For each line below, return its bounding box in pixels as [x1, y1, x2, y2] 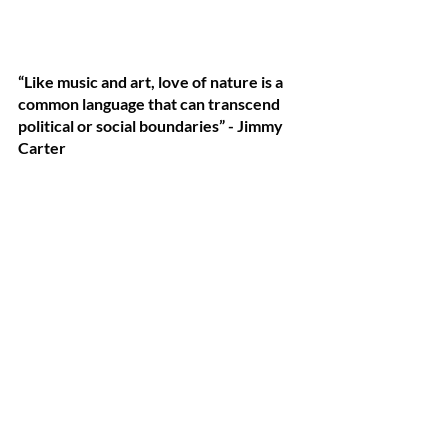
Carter [18, 138, 66, 157]
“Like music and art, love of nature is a [18, 72, 286, 91]
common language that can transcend [18, 94, 283, 113]
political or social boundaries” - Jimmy [18, 116, 286, 135]
